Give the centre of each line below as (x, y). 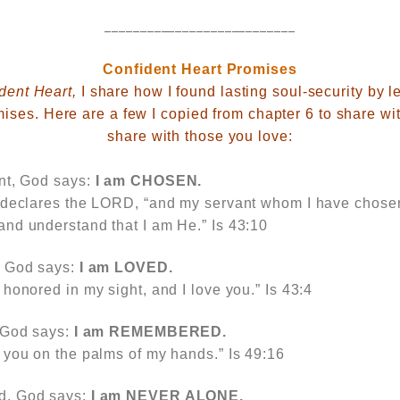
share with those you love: (200, 136)
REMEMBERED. (168, 332)
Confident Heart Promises (200, 69)
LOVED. (144, 267)
